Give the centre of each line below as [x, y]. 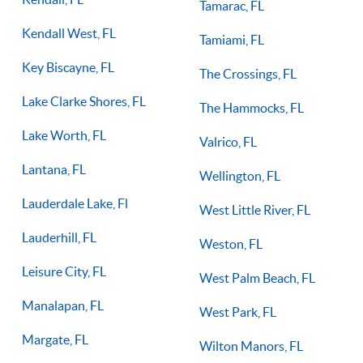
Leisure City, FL [64, 271]
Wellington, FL [240, 175]
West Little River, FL [255, 209]
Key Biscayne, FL [68, 67]
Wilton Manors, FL [251, 346]
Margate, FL [55, 339]
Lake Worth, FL [64, 135]
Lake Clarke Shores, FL [84, 101]
